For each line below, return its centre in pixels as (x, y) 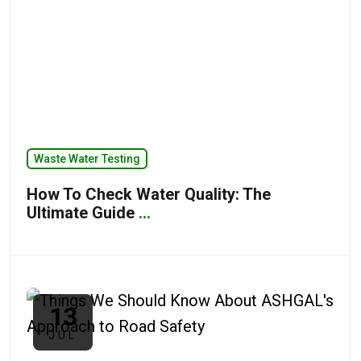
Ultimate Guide (83, 212)
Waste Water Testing (87, 158)
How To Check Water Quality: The (149, 194)
